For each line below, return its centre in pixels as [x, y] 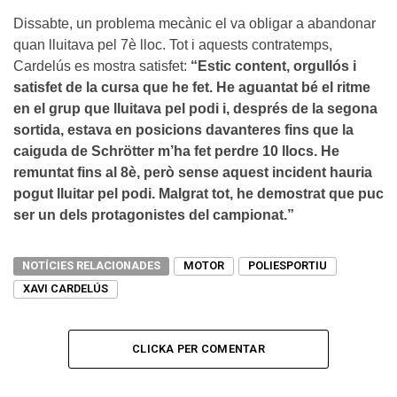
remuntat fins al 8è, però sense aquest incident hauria [193, 172]
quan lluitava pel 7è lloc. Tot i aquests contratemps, [173, 44]
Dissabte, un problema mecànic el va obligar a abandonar [195, 23]
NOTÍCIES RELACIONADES [91, 265]
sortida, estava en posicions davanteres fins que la [183, 129]
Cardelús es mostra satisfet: [102, 66]
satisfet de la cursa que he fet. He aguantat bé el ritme [192, 87]
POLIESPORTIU [288, 265]
